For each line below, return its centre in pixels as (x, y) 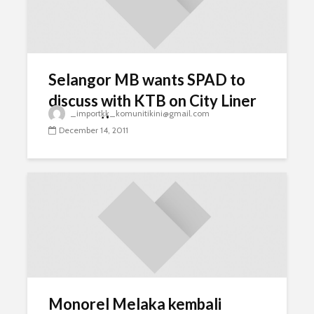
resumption (88, 122)
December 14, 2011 (94, 130)
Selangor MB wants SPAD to (147, 80)
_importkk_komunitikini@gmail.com (140, 113)
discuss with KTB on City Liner (152, 101)
